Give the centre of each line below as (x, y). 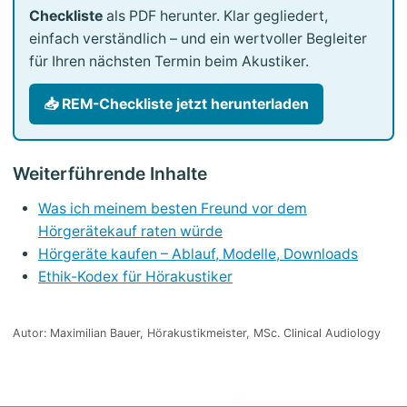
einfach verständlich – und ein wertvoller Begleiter (198, 38)
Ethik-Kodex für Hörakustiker (135, 276)
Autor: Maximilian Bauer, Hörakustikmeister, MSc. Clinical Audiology (197, 333)
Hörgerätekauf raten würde (130, 231)
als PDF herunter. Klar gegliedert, (215, 15)
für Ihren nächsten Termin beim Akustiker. (169, 61)
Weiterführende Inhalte (110, 173)
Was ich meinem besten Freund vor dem (173, 208)
